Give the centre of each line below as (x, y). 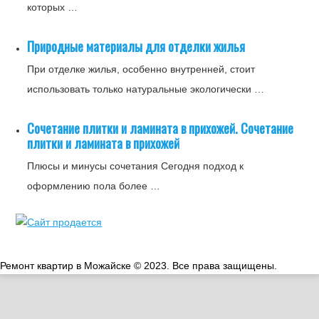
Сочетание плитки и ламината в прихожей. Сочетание (161, 128)
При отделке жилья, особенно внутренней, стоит (141, 69)
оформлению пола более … (94, 186)
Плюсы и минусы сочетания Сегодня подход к (136, 166)
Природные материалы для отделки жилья (136, 46)
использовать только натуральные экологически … (146, 89)
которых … (53, 7)
